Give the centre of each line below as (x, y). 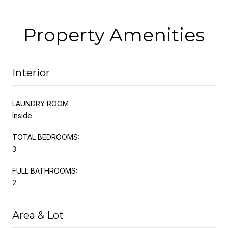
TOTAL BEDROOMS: (46, 137)
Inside (22, 115)
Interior (31, 73)
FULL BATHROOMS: (45, 170)
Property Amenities (114, 34)
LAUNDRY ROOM (40, 103)
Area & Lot (38, 215)
